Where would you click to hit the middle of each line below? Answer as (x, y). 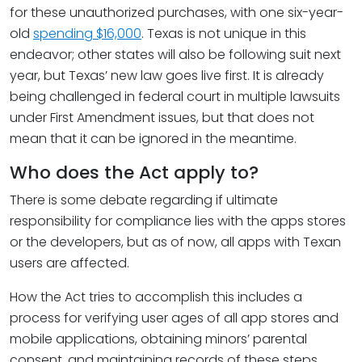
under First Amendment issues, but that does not (162, 118)
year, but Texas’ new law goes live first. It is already (167, 76)
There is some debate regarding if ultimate (144, 200)
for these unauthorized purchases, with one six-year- (177, 13)
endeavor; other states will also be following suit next (175, 55)
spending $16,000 (87, 34)
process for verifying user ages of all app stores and (174, 318)
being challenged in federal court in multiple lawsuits (175, 97)
